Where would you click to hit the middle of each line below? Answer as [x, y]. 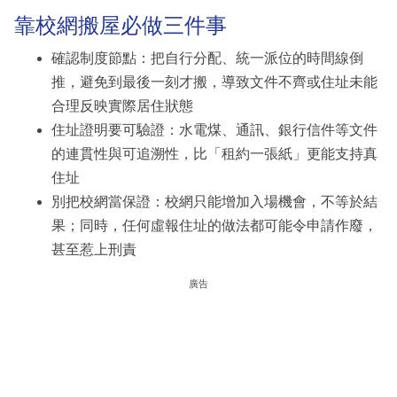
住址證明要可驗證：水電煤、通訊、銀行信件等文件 [214, 130]
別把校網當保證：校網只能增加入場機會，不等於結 [214, 202]
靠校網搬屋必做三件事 [121, 25]
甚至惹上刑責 [94, 250]
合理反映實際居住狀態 [122, 106]
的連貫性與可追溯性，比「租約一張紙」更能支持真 [214, 154]
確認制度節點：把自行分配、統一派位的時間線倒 [207, 58]
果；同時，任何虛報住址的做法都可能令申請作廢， [214, 226]
